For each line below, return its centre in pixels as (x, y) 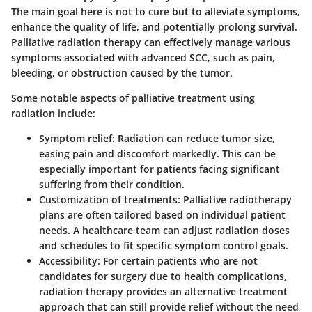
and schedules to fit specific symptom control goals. (164, 245)
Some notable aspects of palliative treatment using (133, 97)
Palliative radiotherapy (236, 199)
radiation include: (53, 113)
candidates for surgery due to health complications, (163, 276)
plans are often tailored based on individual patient (162, 214)
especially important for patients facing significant (159, 169)
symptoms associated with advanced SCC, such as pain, (143, 57)
